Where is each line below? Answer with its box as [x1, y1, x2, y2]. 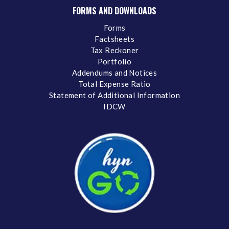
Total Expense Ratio [78, 79, 151, 88]
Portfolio [97, 56, 132, 66]
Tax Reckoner [90, 45, 139, 55]
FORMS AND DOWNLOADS [73, 4, 156, 17]
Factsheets [95, 34, 134, 43]
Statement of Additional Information [49, 90, 180, 100]
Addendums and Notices [72, 67, 157, 77]
